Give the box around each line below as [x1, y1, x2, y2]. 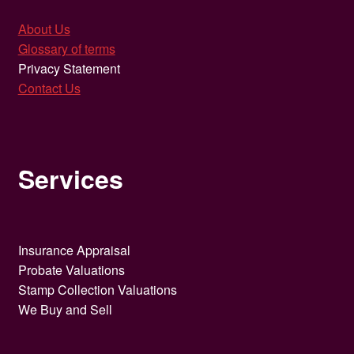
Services [17, 160, 123, 197]
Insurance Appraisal [17, 240, 130, 259]
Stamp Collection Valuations [17, 280, 177, 299]
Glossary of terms [17, 39, 115, 58]
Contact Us [17, 78, 81, 97]
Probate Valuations [17, 260, 125, 279]
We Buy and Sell [17, 299, 112, 318]
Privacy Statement [17, 58, 120, 77]
